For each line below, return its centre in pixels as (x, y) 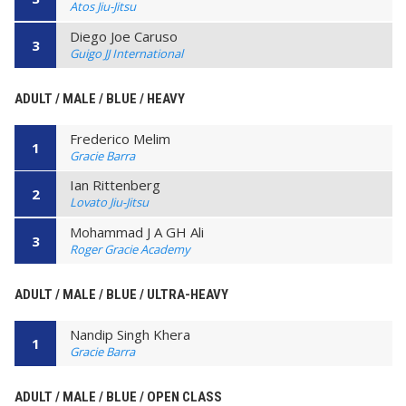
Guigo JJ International (126, 53)
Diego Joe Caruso (124, 36)
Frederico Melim (120, 138)
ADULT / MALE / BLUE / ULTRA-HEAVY (121, 294)
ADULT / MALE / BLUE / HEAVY (100, 98)
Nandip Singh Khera (130, 334)
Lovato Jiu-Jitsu (109, 203)
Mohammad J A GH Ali (137, 232)
